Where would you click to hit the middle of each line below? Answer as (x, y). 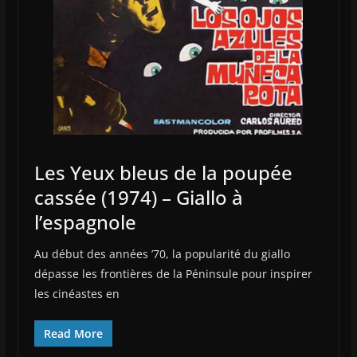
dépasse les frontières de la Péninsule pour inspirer (173, 274)
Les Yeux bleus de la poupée (163, 173)
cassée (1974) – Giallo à (138, 198)
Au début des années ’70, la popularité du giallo (162, 254)
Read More (73, 334)
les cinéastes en (76, 294)
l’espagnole (85, 222)
